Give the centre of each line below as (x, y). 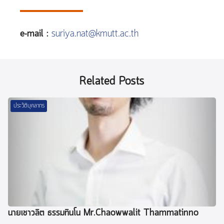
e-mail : (34, 34)
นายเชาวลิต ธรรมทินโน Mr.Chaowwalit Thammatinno (103, 213)
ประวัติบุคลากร (29, 106)
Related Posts (112, 81)
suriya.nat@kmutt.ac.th (95, 34)
